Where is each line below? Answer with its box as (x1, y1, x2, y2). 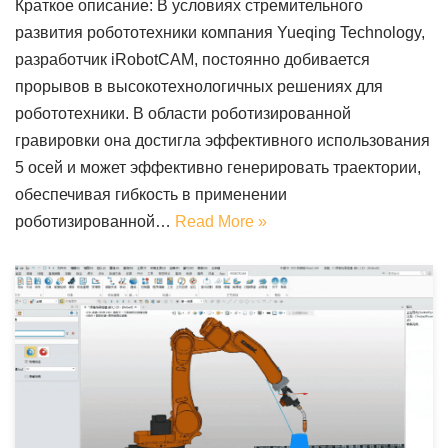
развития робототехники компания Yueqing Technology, (15, 23, 425, 41)
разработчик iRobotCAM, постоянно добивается (15, 50, 370, 68)
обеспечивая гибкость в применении (15, 185, 287, 203)
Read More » (175, 212, 267, 230)
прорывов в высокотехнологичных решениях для (15, 77, 383, 95)
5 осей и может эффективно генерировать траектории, (15, 158, 421, 176)
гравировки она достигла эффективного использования (15, 131, 430, 149)
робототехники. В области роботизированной (15, 104, 351, 122)
